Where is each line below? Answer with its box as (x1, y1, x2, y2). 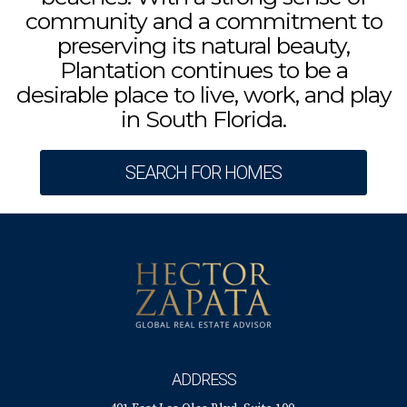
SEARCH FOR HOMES (125, 162, 282, 184)
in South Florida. (121, 105, 286, 133)
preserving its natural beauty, (57, 32, 350, 59)
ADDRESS (171, 370, 236, 389)
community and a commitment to (25, 7, 382, 35)
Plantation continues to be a (59, 56, 348, 84)
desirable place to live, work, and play (15, 81, 392, 108)
